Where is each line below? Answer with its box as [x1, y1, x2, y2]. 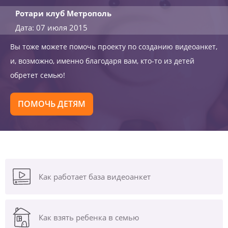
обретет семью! [10, 70, 65, 80]
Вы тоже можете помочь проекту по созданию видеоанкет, [10, 42, 217, 51]
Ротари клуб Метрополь [15, 8, 111, 18]
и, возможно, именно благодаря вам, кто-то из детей [10, 56, 194, 66]
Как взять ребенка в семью [39, 212, 139, 222]
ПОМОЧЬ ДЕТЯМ [18, 98, 85, 109]
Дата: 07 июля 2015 [15, 22, 88, 33]
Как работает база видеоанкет [39, 172, 151, 182]
